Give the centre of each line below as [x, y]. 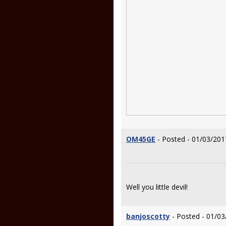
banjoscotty [148, 216]
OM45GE [141, 139]
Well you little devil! [157, 187]
